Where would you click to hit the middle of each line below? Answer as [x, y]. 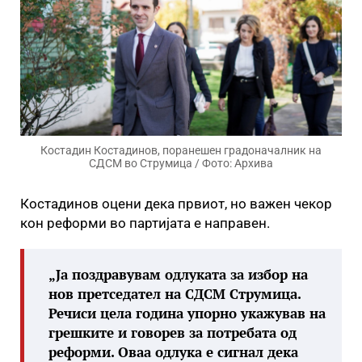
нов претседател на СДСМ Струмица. [175, 294]
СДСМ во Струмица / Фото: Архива [181, 163]
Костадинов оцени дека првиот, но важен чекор [176, 204]
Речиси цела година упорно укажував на [187, 313]
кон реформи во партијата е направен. [145, 223]
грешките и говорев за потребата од [173, 333]
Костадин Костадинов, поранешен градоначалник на [181, 150]
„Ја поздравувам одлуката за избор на [178, 274]
